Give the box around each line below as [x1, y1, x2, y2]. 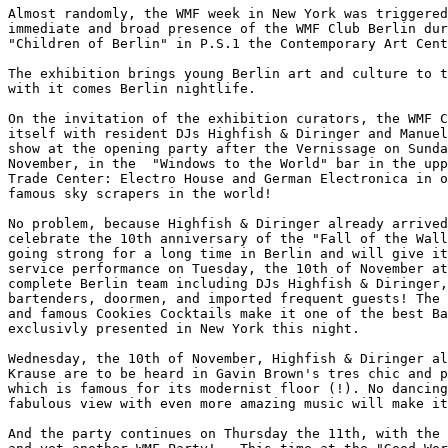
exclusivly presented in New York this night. [8, 321, 360, 336]
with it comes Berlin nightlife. [8, 81, 256, 96]
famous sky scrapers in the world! [8, 186, 272, 201]
